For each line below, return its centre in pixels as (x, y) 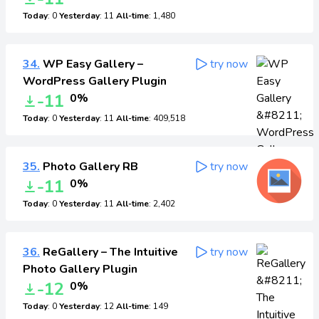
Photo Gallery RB (89, 167)
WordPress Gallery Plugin (95, 81)
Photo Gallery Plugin (80, 269)
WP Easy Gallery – (91, 64)
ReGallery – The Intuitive (109, 252)
